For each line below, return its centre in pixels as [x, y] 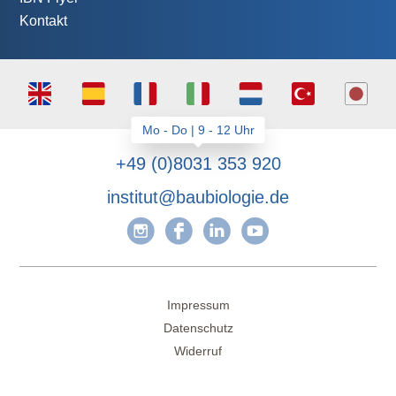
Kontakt [44, 21]
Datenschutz [198, 328]
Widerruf [198, 351]
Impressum [198, 305]
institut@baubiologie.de [198, 198]
